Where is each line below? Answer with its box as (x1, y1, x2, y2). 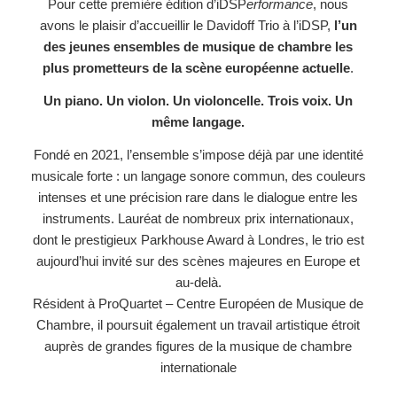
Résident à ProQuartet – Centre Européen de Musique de (33, 295, 364, 311)
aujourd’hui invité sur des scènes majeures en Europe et (36, 253, 361, 269)
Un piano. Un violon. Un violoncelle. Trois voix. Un (43, 93, 354, 109)
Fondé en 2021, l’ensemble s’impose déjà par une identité (33, 146, 363, 162)
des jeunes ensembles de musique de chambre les (43, 39, 354, 55)
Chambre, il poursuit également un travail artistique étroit (36, 316, 361, 332)
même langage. (152, 114, 245, 130)
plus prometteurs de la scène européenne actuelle (43, 60, 351, 76)
